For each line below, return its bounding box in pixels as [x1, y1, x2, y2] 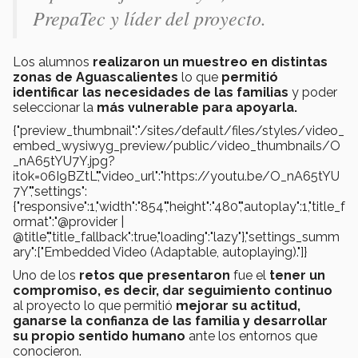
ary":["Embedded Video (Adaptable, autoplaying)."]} [13, 244, 307, 260]
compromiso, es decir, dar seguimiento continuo [13, 282, 332, 298]
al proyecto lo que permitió [13, 297, 176, 313]
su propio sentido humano [13, 328, 185, 344]
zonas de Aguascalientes [13, 69, 178, 85]
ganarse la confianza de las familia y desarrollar [13, 312, 328, 328]
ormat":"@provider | [13, 213, 124, 229]
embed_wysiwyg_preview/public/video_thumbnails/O [13, 137, 340, 153]
